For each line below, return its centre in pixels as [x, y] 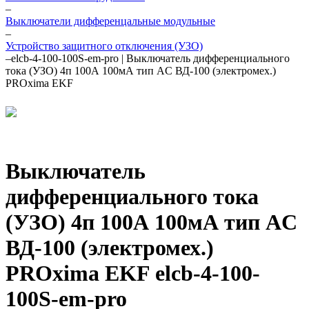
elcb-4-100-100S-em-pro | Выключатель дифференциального [150, 58]
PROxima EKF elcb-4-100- [133, 273]
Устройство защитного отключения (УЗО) [104, 46]
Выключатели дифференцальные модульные [110, 21]
